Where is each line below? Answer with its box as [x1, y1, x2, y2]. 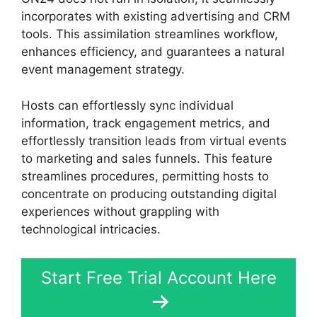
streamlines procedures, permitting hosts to [21, 168, 269, 183]
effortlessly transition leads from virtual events [21, 133, 287, 148]
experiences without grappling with [21, 204, 219, 219]
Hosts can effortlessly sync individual [21, 98, 234, 113]
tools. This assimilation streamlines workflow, [21, 27, 278, 42]
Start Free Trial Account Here [40, 267, 277, 289]
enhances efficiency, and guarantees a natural [21, 45, 284, 59]
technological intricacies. [21, 221, 161, 236]
